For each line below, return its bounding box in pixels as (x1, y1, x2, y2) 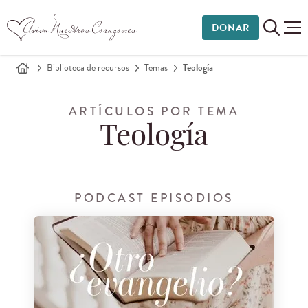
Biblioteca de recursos (47, 60, 129, 75)
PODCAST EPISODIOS (74, 189, 234, 207)
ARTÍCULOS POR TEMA (68, 103, 240, 121)
